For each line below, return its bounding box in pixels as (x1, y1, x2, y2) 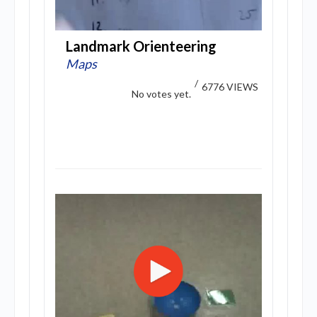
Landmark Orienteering (66, 38, 217, 54)
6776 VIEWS (202, 81, 258, 93)
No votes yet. (132, 88, 191, 100)
